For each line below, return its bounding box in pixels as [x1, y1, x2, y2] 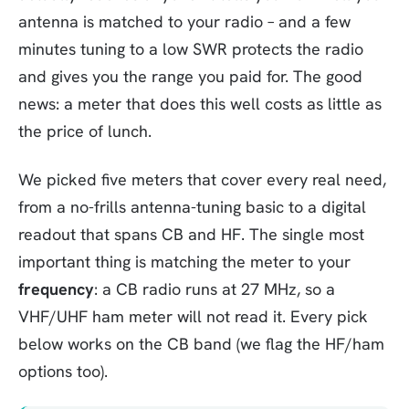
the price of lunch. [18, 120, 152, 142]
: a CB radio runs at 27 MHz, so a [94, 278, 335, 299]
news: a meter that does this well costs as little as [18, 92, 382, 114]
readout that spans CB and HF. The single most [18, 223, 364, 245]
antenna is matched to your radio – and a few [18, 10, 351, 32]
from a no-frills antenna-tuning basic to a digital [18, 195, 366, 217]
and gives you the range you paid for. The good [18, 65, 362, 87]
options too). [18, 360, 108, 382]
